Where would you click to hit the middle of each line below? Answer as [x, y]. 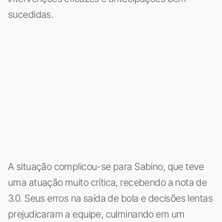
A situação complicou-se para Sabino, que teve [106, 166]
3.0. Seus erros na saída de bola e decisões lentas [110, 198]
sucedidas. [31, 14]
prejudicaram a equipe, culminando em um [96, 214]
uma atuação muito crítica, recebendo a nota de [108, 182]
